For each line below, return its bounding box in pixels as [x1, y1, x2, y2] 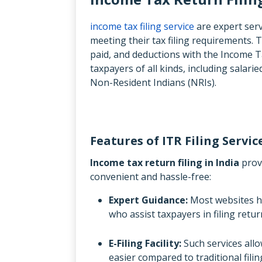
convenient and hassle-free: [90, 170, 211, 183]
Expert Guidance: [109, 193, 188, 206]
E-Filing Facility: [109, 236, 184, 250]
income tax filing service [90, 19, 194, 33]
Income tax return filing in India [90, 156, 239, 169]
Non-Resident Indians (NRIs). [90, 75, 216, 89]
